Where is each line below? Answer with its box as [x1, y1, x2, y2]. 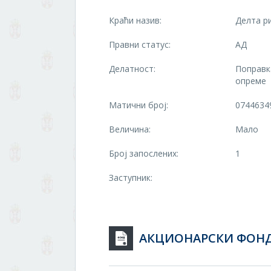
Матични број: [109, 99, 168, 111]
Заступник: [109, 172, 152, 183]
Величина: [109, 123, 151, 135]
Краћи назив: [109, 15, 162, 26]
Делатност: [109, 63, 155, 74]
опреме [235, 75, 266, 87]
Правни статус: [109, 39, 171, 50]
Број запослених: [109, 148, 178, 159]
